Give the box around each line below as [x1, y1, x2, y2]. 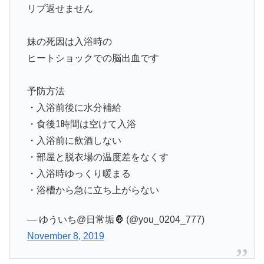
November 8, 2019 [27, 231, 104, 242]
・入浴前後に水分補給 [27, 102, 121, 113]
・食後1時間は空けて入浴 [27, 118, 136, 129]
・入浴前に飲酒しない [27, 135, 121, 146]
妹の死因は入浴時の [27, 36, 112, 47]
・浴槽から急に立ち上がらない [27, 184, 159, 195]
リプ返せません [27, 3, 93, 14]
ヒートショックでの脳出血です [27, 52, 159, 63]
